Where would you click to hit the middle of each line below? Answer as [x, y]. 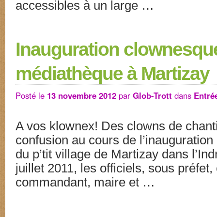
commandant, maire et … [85, 182]
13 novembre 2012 [82, 95]
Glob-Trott [152, 95]
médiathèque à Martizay [112, 73]
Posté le [30, 95]
